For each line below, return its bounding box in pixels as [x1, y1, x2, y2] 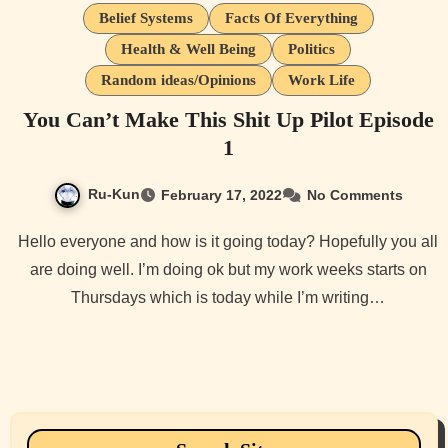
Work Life [288, 72, 355, 89]
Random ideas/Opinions [101, 72, 256, 89]
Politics [288, 41, 335, 58]
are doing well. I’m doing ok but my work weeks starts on [29, 261, 427, 279]
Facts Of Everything [224, 10, 358, 27]
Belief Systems [98, 10, 193, 27]
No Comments [306, 187, 403, 204]
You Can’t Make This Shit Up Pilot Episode [22, 107, 434, 133]
